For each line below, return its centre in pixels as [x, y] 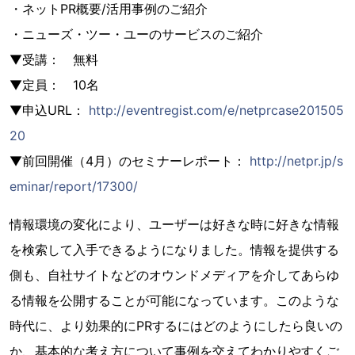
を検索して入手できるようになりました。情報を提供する [174, 250]
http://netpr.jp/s [296, 161]
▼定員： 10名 [54, 85]
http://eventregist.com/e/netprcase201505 [216, 110]
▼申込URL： [49, 110]
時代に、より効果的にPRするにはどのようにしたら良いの [176, 326]
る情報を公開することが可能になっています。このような [174, 300]
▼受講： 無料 [54, 59]
